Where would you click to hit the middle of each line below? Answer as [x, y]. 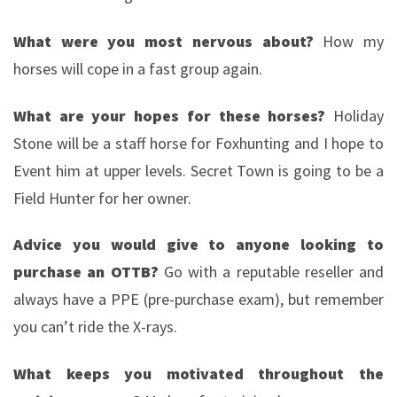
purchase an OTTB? [86, 272]
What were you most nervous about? [163, 41]
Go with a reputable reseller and [271, 272]
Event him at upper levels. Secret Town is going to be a [198, 170]
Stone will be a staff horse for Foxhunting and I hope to [198, 143]
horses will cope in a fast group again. [138, 68]
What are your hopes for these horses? [173, 115]
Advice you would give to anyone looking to [198, 245]
